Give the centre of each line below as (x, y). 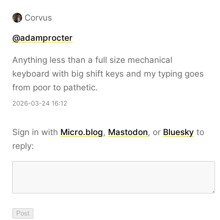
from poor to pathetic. (55, 87)
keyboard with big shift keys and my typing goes (108, 74)
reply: (23, 146)
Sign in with (36, 132)
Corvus (38, 18)
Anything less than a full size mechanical (92, 60)
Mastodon (128, 132)
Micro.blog (82, 132)
